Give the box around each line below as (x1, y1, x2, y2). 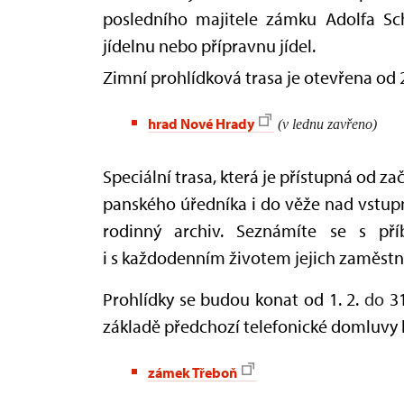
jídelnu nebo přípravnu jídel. (103, 33, 316, 57)
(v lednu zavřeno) (278, 115, 377, 132)
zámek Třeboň (148, 363, 237, 381)
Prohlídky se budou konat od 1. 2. (103, 287, 365, 310)
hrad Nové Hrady (148, 114, 254, 133)
